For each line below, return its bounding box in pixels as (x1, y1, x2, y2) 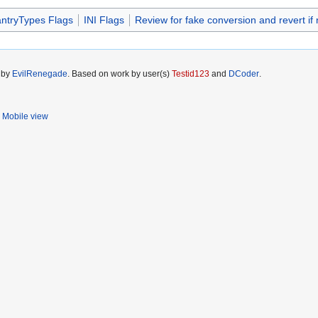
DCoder (229, 69, 259, 79)
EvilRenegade (12, 69, 67, 79)
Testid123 (172, 69, 209, 79)
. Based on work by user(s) (67, 69, 172, 79)
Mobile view (2, 111, 48, 122)
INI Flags (83, 14, 124, 26)
